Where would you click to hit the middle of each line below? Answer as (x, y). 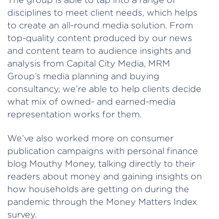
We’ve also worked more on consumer (90, 138)
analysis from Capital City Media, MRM (89, 64)
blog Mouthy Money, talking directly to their (101, 163)
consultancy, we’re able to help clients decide (104, 89)
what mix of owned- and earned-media (91, 102)
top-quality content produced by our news (100, 38)
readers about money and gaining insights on (105, 176)
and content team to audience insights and (99, 51)
